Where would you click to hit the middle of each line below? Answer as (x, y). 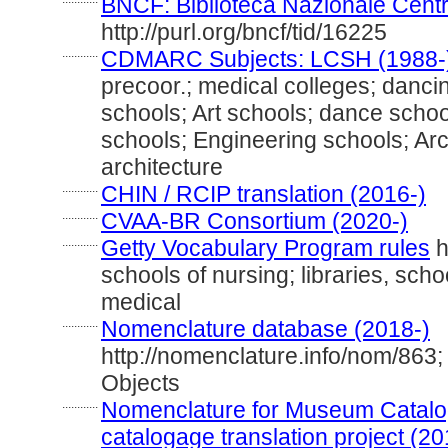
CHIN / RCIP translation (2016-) (263, 194)
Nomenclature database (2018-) (265, 329)
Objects (140, 383)
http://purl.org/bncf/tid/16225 (244, 32)
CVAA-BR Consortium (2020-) (254, 221)
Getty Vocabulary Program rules (265, 248)
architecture (162, 167)
